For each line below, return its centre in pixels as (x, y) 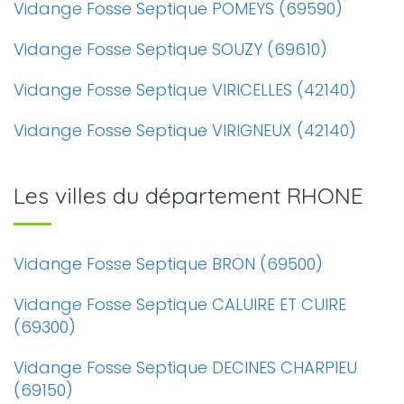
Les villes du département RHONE (188, 195)
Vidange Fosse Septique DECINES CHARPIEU (185, 367)
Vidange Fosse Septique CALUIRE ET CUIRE (180, 304)
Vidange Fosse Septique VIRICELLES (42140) (185, 90)
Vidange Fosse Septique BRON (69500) (168, 264)
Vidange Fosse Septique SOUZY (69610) (170, 49)
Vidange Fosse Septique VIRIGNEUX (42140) (185, 130)
